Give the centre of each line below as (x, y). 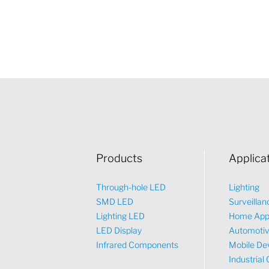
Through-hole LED (131, 187)
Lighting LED (121, 216)
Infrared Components (138, 245)
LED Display (119, 230)
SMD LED (115, 201)
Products (119, 158)
